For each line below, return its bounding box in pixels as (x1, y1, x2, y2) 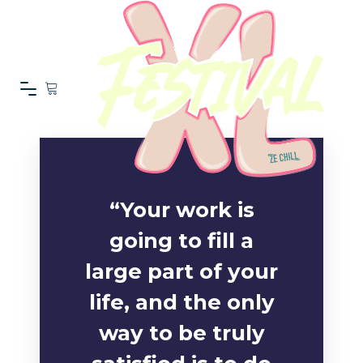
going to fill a (109, 228, 254, 254)
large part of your (85, 258, 278, 284)
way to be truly (98, 320, 265, 346)
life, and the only (88, 289, 275, 315)
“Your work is (109, 197, 254, 223)
